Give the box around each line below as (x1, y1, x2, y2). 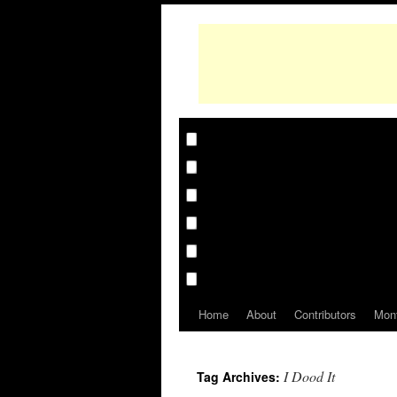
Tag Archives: (197, 368, 284, 385)
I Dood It (284, 367, 335, 385)
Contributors (294, 306, 356, 323)
